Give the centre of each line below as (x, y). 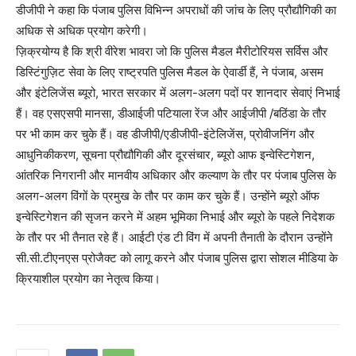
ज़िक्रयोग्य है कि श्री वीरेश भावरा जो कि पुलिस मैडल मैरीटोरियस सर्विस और (172, 52)
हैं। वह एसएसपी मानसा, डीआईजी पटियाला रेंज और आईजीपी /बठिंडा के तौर (171, 114)
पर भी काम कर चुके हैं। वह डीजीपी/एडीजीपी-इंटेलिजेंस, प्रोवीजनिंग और (165, 134)
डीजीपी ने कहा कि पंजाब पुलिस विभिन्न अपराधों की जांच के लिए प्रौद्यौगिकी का (176, 10)
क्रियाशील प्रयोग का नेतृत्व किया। (88, 279)
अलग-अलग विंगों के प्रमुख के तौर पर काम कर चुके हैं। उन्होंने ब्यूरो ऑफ (168, 196)
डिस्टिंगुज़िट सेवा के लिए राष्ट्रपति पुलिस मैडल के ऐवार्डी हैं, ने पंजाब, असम (170, 72)
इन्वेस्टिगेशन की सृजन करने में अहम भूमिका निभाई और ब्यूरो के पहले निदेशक (175, 217)
